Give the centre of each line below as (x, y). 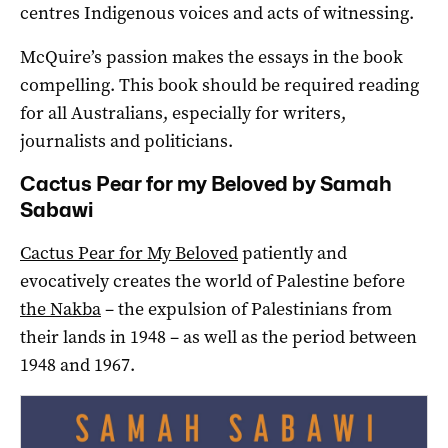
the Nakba (60, 308)
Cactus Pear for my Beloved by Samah (206, 183)
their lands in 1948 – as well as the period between (218, 336)
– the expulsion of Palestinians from (246, 308)
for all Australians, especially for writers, (183, 112)
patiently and (292, 252)
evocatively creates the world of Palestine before (212, 280)
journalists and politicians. (126, 140)
